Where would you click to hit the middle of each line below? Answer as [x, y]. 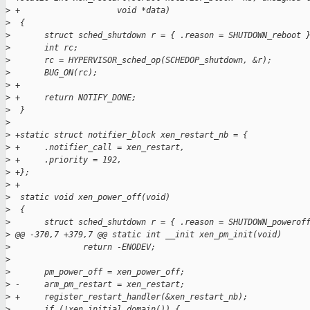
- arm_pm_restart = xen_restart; [98, 285]
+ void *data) [90, 11]
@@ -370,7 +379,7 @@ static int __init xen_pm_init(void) [146, 235]
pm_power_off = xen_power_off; [98, 272]
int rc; [44, 48]
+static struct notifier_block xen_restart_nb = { [129, 135]
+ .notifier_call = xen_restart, [98, 148]
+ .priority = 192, [66, 160]
